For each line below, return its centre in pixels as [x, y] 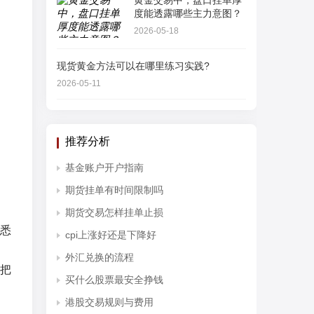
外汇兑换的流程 [100, 257]
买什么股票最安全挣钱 [114, 280]
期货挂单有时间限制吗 [114, 190]
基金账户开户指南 [104, 168]
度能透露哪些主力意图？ [188, 13]
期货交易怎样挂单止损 [114, 212]
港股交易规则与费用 [109, 302]
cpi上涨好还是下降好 [111, 235]
